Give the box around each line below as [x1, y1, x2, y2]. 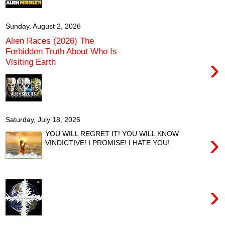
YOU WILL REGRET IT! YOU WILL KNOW [45, 129, 179, 138]
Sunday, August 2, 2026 [6, 22, 81, 30]
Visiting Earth [6, 56, 56, 67]
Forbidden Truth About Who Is [6, 46, 117, 56]
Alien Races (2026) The [6, 35, 94, 46]
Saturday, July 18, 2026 [6, 116, 80, 124]
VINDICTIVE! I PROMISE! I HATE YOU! [45, 138, 170, 147]
